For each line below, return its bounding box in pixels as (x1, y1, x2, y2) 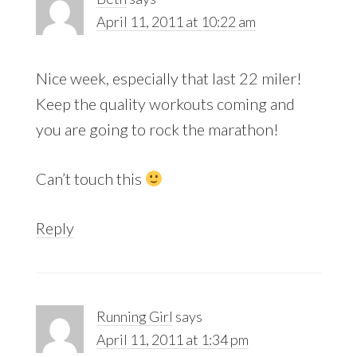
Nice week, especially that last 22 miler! (35, 68, 302, 88)
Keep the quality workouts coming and (35, 93, 295, 113)
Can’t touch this (35, 168, 145, 188)
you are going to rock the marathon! (35, 119, 279, 139)
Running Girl (96, 307, 173, 325)
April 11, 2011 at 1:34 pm (96, 330, 249, 348)
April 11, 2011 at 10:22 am (96, 12, 256, 30)
